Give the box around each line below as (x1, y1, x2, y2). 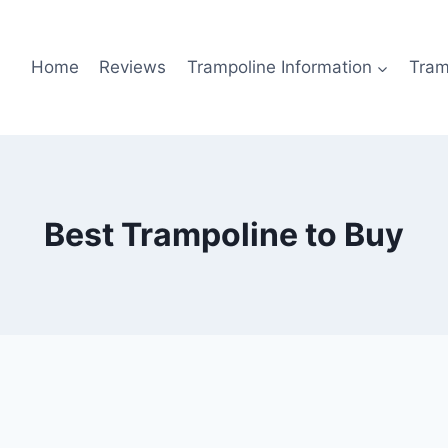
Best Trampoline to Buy (44, 215, 404, 254)
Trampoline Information (186, 57, 372, 77)
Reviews (99, 57, 167, 77)
